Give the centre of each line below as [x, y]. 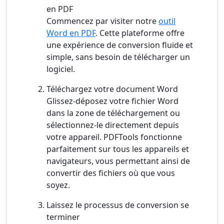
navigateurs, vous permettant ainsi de [118, 161]
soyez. [58, 185]
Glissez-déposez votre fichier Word [112, 101]
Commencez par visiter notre [102, 21]
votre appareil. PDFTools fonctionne [114, 137]
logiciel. [61, 69]
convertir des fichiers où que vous [111, 173]
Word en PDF [71, 33]
